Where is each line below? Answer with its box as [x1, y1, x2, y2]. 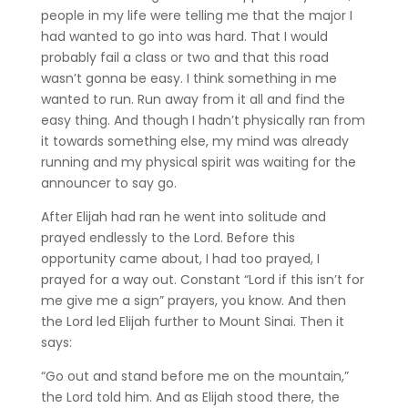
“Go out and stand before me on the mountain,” [40, 366, 349, 385]
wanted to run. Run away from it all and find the [40, 89, 345, 108]
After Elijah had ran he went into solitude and [40, 207, 326, 226]
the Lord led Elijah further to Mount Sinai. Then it [40, 311, 344, 331]
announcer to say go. [40, 173, 180, 192]
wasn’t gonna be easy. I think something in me [40, 68, 337, 87]
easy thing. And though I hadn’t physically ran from [40, 110, 365, 129]
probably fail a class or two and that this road [40, 47, 329, 66]
